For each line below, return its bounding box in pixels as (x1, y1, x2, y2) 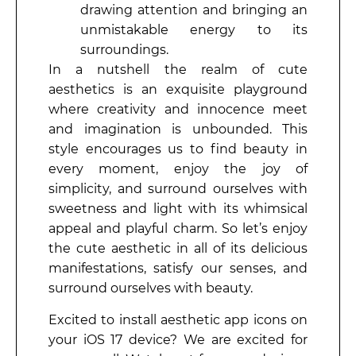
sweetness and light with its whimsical (48, 201, 308, 217)
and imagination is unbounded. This (48, 122, 308, 137)
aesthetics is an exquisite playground (48, 82, 308, 98)
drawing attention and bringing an (80, 2, 308, 18)
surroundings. (80, 42, 172, 58)
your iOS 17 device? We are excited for (48, 331, 308, 347)
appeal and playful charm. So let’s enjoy (48, 221, 308, 237)
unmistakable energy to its (80, 22, 308, 38)
